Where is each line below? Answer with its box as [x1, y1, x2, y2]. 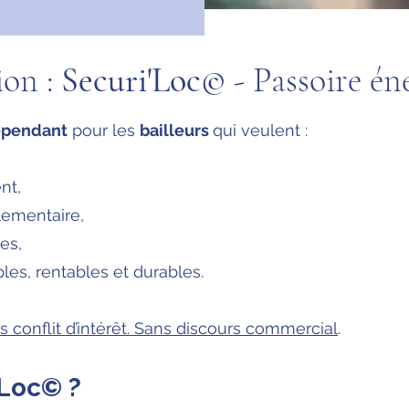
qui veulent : [213, 121, 308, 140]
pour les [68, 121, 140, 140]
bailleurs [140, 121, 213, 140]
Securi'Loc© [61, 59, 225, 101]
